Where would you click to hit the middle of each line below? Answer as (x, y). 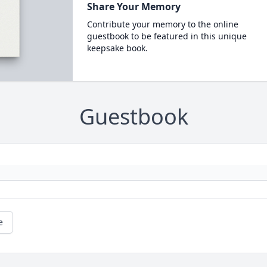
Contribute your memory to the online (162, 24)
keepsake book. (117, 48)
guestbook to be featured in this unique (167, 36)
